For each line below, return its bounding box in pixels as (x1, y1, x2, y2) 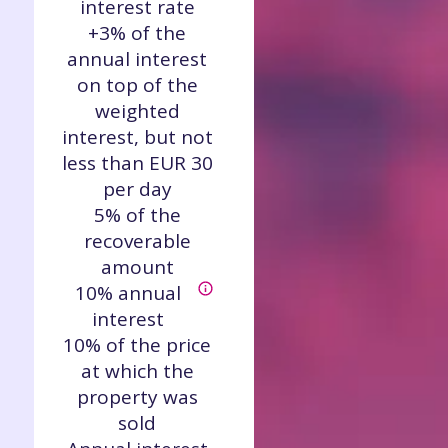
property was (76, 384, 198, 410)
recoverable (83, 228, 191, 254)
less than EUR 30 (61, 150, 213, 176)
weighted (94, 98, 180, 124)
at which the (80, 358, 194, 384)
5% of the (93, 202, 181, 228)
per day (102, 176, 172, 202)
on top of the (76, 72, 198, 98)
